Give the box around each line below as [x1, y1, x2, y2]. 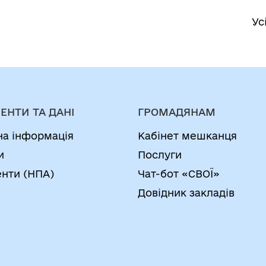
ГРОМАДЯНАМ [138, 106, 216, 118]
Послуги [138, 149, 182, 160]
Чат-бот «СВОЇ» [138, 168, 220, 179]
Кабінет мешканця [138, 130, 237, 141]
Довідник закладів [138, 187, 235, 198]
